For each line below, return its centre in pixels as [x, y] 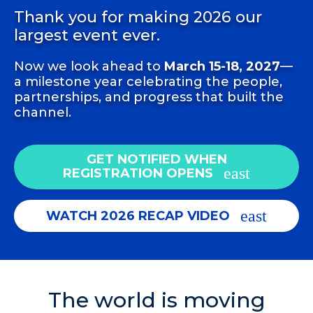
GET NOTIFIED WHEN [156, 160]
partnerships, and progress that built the [149, 97]
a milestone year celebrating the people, [148, 82]
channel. [43, 113]
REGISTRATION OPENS [138, 174]
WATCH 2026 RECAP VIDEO [138, 216]
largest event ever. [87, 36]
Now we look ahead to [89, 67]
